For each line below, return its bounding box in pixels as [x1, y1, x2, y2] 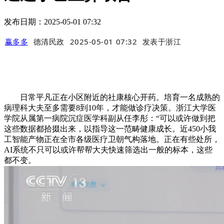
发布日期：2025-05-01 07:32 [4, 17, 101, 26]
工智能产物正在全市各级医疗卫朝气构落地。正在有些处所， [4, 135, 220, 144]
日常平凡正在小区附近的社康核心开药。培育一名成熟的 [4, 93, 220, 102]
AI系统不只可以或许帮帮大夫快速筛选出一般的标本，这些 [4, 145, 212, 154]
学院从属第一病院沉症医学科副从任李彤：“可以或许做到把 [4, 114, 215, 123]
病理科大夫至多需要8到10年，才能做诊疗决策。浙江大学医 [4, 103, 216, 112]
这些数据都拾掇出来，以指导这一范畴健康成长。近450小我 [4, 124, 216, 133]
